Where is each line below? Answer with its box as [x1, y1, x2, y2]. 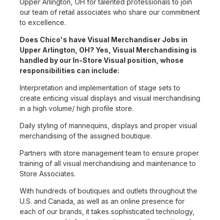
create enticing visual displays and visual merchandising [20, 94, 200, 103]
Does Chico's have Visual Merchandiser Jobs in [20, 35, 188, 44]
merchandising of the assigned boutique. [20, 132, 152, 140]
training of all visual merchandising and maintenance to [20, 159, 196, 168]
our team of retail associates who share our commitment [20, 8, 200, 17]
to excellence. [20, 18, 66, 27]
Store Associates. [20, 169, 76, 178]
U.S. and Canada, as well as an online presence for [20, 197, 185, 206]
